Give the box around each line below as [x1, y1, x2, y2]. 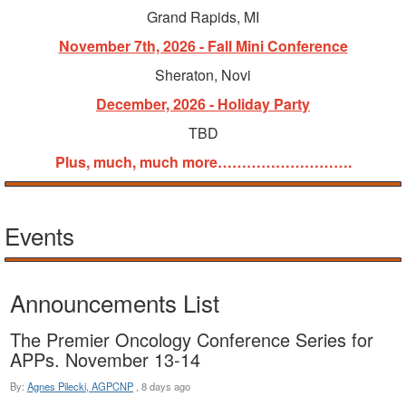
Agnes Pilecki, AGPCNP [27, 379, 133, 394]
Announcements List [10, 285, 219, 320]
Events [5, 217, 74, 252]
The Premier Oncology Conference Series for [10, 326, 373, 353]
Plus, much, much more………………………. [54, 151, 352, 173]
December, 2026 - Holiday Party [96, 93, 310, 115]
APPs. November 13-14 [10, 346, 200, 373]
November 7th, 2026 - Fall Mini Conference [58, 35, 348, 57]
